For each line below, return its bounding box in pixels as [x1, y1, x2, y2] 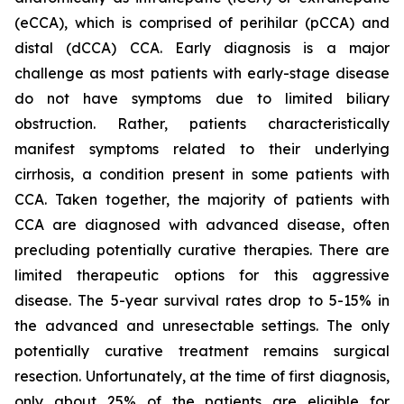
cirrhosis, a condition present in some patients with [14, 165, 390, 183]
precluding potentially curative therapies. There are [14, 241, 390, 259]
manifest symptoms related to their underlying [14, 140, 390, 158]
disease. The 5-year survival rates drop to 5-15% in [14, 291, 390, 309]
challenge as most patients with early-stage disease [14, 64, 390, 82]
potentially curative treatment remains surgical [14, 342, 390, 360]
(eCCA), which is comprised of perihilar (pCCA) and [14, 14, 390, 32]
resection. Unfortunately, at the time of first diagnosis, [14, 367, 390, 385]
